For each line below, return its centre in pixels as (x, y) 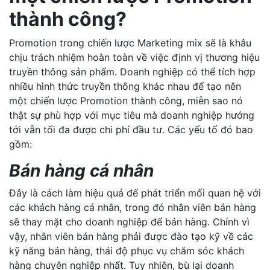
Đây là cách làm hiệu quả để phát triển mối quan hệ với (135, 193)
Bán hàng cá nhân (81, 171)
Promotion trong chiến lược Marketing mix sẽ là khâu (130, 43)
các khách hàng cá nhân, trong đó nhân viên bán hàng (133, 207)
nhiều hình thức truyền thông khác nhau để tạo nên (125, 86)
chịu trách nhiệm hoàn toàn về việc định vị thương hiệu (134, 57)
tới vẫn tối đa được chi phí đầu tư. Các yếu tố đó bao (131, 130)
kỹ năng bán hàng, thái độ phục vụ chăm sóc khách (127, 251)
